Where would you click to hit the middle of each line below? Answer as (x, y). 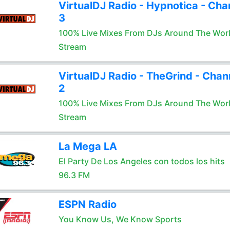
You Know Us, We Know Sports (120, 219)
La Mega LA (88, 146)
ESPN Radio (87, 204)
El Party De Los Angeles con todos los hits (141, 161)
